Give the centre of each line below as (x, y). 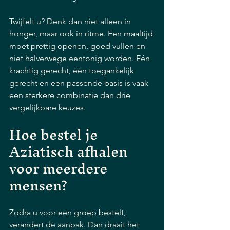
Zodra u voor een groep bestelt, (69, 212)
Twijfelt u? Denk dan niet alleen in (71, 21)
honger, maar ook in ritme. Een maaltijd (82, 34)
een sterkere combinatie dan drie (71, 95)
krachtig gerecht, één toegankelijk (73, 71)
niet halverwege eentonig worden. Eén (81, 58)
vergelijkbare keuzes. (47, 108)
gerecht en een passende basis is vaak (80, 83)
